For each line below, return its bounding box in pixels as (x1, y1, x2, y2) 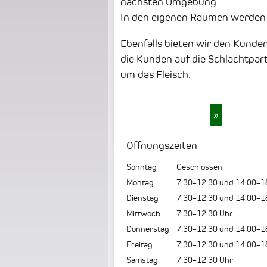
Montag (126, 178, 154, 188)
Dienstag (126, 193, 159, 203)
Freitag (126, 240, 153, 250)
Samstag (126, 255, 158, 265)
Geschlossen (176, 162, 223, 172)
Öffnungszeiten (126, 139, 197, 152)
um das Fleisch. (120, 68, 191, 80)
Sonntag (126, 162, 157, 172)
